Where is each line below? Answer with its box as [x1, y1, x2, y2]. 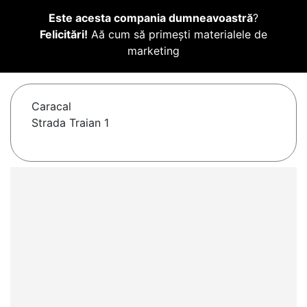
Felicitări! [40, 27, 88, 42]
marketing [127, 44, 180, 58]
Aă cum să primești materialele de [88, 27, 267, 42]
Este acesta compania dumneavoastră [49, 11, 253, 25]
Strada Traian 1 [32, 116, 109, 130]
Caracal [32, 99, 71, 114]
